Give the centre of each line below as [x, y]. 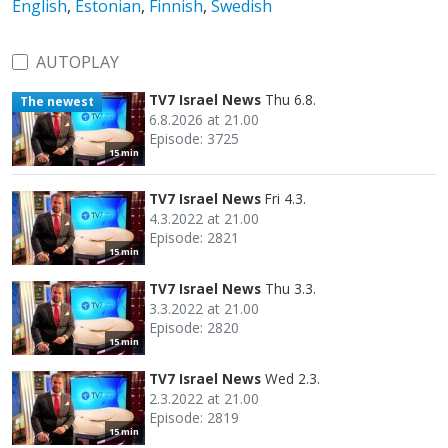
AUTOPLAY [77, 61]
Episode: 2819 [194, 417]
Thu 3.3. [290, 288]
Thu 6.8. [290, 99]
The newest [56, 101]
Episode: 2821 [194, 237]
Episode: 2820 [194, 327]
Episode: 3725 [194, 138]
